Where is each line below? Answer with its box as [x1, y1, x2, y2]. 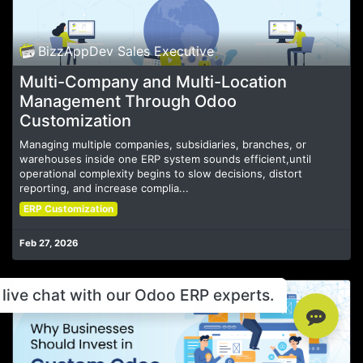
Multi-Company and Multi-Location [19, 71, 287, 92]
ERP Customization [23, 202, 113, 215]
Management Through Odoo [19, 91, 237, 111]
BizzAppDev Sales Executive [38, 42, 215, 59]
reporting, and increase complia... [19, 181, 189, 194]
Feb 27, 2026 [19, 237, 79, 249]
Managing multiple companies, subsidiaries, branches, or [19, 137, 306, 151]
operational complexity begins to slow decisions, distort [19, 166, 302, 180]
